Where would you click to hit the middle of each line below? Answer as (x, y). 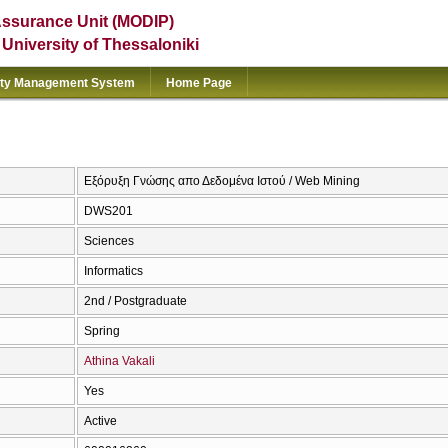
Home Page (199, 83)
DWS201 (108, 211)
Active (100, 421)
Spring (102, 331)
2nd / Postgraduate (135, 301)
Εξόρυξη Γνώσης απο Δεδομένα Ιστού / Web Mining (222, 181)
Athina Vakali (119, 361)
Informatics (113, 271)
